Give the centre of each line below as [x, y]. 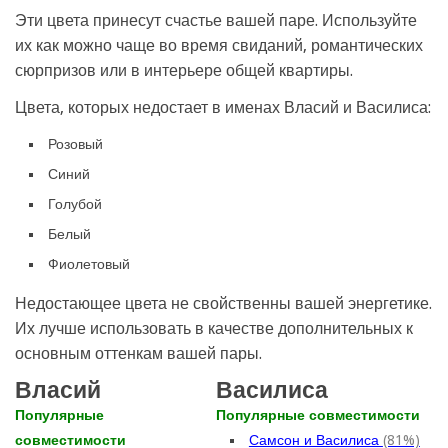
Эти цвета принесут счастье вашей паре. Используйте [216, 20]
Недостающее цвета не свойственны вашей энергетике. [223, 303]
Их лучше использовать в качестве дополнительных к [214, 328]
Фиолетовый [89, 263]
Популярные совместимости [317, 414]
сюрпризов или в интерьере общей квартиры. [184, 70]
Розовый [75, 143]
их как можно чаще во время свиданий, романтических [219, 45]
